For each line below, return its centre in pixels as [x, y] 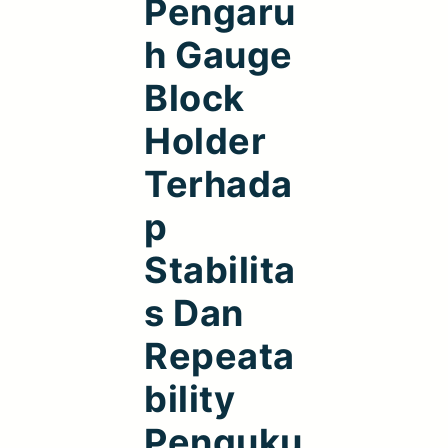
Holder [205, 140]
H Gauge [218, 54]
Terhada [218, 183]
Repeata [219, 355]
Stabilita [220, 269]
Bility [189, 398]
